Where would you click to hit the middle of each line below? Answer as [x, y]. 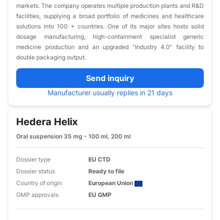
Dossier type [33, 159]
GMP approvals [37, 195]
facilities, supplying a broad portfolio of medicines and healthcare [110, 16]
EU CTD [100, 159]
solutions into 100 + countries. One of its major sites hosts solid [110, 26]
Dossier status [36, 171]
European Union [112, 183]
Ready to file [107, 171]
